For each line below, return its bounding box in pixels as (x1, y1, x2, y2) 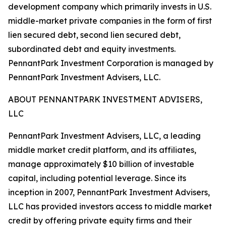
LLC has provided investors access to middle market (8, 201, 212, 211)
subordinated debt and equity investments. (8, 44, 176, 54)
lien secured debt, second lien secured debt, (8, 30, 181, 40)
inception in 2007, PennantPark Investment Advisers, (8, 187, 210, 197)
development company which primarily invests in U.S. (8, 2, 211, 12)
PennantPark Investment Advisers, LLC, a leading (8, 131, 201, 141)
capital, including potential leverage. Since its (8, 173, 186, 183)
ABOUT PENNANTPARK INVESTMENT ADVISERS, (8, 94, 202, 104)
